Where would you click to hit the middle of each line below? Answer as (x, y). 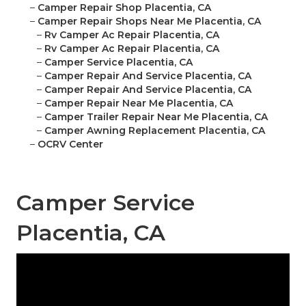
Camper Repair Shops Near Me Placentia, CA (149, 22)
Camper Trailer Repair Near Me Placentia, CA (156, 117)
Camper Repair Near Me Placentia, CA (139, 103)
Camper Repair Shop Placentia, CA (124, 8)
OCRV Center (70, 144)
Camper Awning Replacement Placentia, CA (155, 131)
